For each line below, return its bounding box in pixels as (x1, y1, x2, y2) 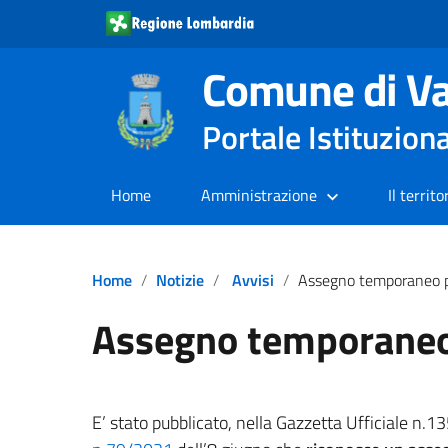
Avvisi (232, 267, 274, 292)
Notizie (156, 267, 204, 292)
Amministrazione (201, 183, 317, 207)
